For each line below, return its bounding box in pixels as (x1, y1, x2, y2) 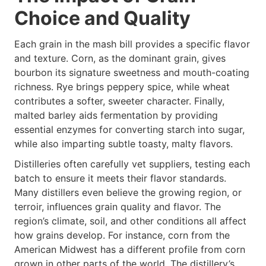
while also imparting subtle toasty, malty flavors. (14, 137, 233, 150)
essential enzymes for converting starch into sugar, (14, 123, 245, 135)
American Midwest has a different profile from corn (14, 243, 245, 255)
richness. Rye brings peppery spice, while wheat (14, 80, 230, 93)
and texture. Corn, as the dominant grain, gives (14, 52, 226, 64)
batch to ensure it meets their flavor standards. (14, 172, 226, 184)
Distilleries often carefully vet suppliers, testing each (14, 157, 250, 170)
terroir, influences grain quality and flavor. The (14, 200, 221, 213)
